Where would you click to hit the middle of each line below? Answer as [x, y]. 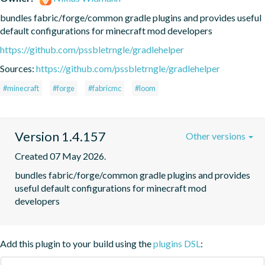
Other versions [216, 135]
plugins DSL [177, 243]
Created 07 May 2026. [60, 156]
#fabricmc [105, 88]
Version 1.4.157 [60, 136]
